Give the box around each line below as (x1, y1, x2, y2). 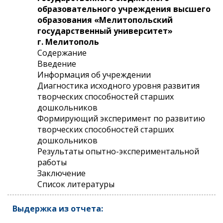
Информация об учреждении (37, 69, 151, 80)
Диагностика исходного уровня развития (37, 80, 200, 91)
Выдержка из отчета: (12, 203, 103, 214)
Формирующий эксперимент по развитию (37, 112, 205, 124)
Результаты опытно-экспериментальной (37, 145, 199, 157)
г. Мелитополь (37, 36, 99, 47)
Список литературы (37, 178, 114, 190)
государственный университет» (37, 25, 173, 36)
